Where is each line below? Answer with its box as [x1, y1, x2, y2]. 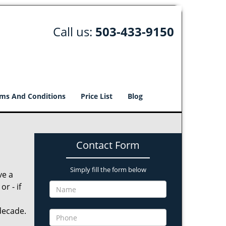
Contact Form [76, 138, 140, 152]
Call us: [52, 23, 95, 40]
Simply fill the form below [70, 165, 146, 174]
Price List [81, 91, 112, 101]
